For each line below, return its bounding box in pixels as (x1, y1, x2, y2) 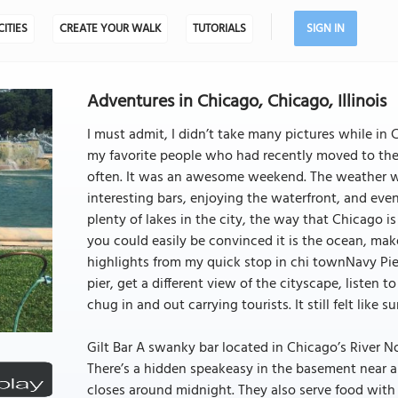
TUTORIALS (192, 20, 246, 38)
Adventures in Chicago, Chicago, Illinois (86, 88, 386, 116)
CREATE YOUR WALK (59, 20, 161, 38)
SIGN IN (306, 20, 345, 38)
